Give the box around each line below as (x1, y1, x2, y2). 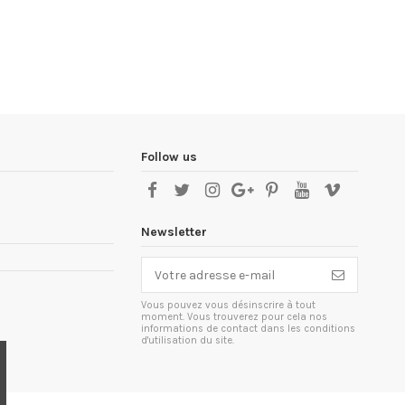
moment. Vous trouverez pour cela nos (141, 311, 327, 324)
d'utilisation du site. (141, 334, 234, 347)
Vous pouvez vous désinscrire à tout (141, 299, 316, 312)
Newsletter (141, 224, 207, 240)
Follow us (141, 148, 197, 165)
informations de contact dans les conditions (141, 323, 355, 335)
